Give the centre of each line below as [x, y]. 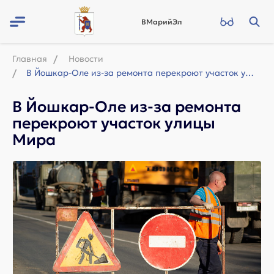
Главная [30, 59]
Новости [86, 59]
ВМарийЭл [161, 22]
